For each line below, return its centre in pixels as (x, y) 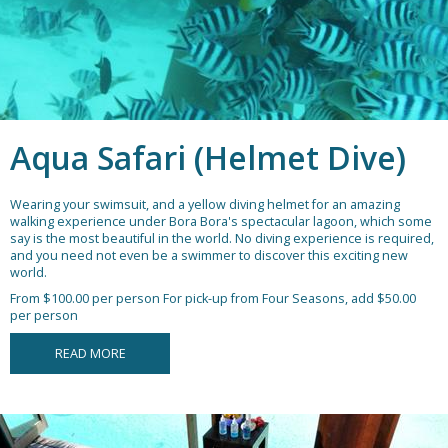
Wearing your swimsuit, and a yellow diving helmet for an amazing (205, 205)
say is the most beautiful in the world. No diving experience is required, (222, 239)
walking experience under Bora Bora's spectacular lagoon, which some (221, 222)
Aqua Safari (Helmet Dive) (208, 158)
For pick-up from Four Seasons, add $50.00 (289, 299)
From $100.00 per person (85, 299)
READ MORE (90, 354)
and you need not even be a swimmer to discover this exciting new (209, 256)
